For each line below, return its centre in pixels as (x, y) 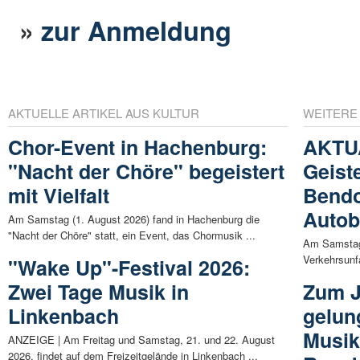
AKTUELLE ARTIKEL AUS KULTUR (104, 113)
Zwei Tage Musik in (98, 292)
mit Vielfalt (59, 196)
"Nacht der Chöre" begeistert (146, 172)
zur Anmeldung (137, 31)
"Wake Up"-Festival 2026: (129, 268)
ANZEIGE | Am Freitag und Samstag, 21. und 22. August (141, 340)
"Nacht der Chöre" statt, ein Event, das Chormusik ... (132, 235)
